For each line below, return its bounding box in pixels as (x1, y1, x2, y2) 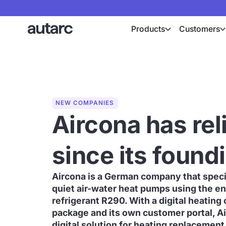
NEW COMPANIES (55, 99, 115, 107)
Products (131, 24, 165, 34)
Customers (179, 24, 220, 34)
